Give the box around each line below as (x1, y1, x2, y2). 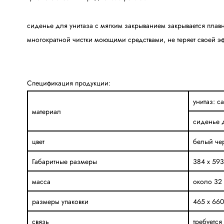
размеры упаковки (31, 196, 88, 206)
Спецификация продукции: (26, 77, 110, 88)
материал (31, 106, 61, 116)
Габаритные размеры (31, 156, 97, 166)
